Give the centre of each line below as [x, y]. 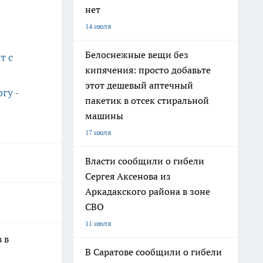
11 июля [98, 223]
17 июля [98, 132]
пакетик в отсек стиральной [147, 100]
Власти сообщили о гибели [145, 161]
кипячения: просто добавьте [148, 70]
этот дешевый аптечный [139, 85]
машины [104, 116]
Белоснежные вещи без [137, 55]
